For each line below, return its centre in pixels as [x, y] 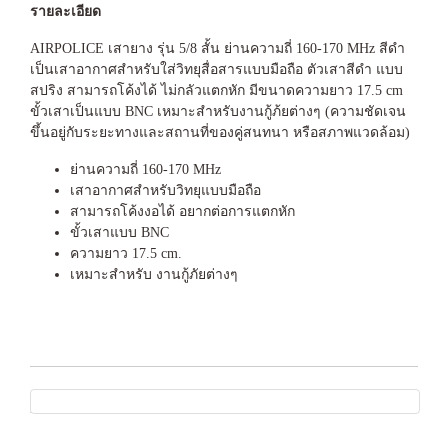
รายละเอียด [65, 11]
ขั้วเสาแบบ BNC [119, 232]
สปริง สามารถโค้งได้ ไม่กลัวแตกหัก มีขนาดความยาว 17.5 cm [216, 90]
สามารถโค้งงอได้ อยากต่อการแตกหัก [182, 211]
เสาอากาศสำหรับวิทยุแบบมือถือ [165, 190]
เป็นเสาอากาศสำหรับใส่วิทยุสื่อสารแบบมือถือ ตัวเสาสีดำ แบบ [216, 69]
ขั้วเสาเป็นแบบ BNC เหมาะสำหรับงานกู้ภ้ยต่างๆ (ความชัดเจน [218, 111]
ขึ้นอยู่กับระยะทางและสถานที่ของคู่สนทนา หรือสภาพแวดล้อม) [220, 132]
